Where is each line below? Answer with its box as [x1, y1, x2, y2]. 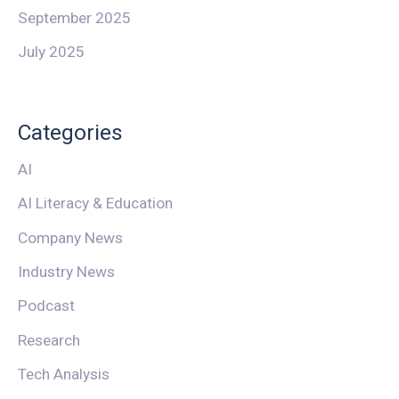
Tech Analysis [18, 364, 110, 383]
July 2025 [18, 43, 85, 61]
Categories [18, 118, 123, 145]
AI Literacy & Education [18, 194, 173, 213]
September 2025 [18, 9, 131, 28]
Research [18, 330, 80, 349]
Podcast [18, 297, 75, 315]
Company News [18, 228, 123, 247]
